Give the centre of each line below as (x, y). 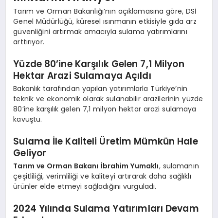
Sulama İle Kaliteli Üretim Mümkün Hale (106, 141)
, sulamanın (179, 166)
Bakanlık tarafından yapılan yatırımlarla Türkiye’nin (100, 89)
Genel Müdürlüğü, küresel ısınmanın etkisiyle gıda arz (105, 22)
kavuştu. (28, 119)
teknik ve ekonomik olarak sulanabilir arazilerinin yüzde (108, 99)
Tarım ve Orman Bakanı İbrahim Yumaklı (86, 166)
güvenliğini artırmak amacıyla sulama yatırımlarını (100, 32)
